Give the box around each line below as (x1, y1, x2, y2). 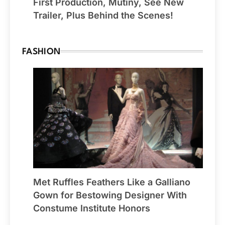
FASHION (22, 48, 61, 57)
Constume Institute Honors (33, 202, 150, 213)
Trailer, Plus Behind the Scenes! (33, 10, 173, 21)
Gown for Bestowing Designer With (33, 189, 187, 200)
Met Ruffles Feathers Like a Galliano (33, 176, 190, 187)
